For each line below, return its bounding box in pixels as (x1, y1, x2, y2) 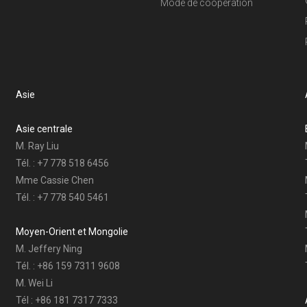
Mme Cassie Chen (16, 174, 95, 186)
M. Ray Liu (16, 140, 60, 151)
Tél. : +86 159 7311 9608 (16, 260, 121, 271)
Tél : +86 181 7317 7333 (16, 294, 119, 306)
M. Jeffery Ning (16, 243, 83, 254)
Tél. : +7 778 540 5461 (16, 191, 110, 203)
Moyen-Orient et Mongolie (16, 225, 129, 237)
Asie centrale (16, 123, 73, 134)
